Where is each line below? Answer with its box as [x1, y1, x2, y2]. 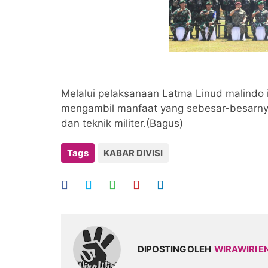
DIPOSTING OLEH [137, 243, 211, 255]
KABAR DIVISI [103, 147, 163, 159]
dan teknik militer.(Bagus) [61, 117, 186, 129]
